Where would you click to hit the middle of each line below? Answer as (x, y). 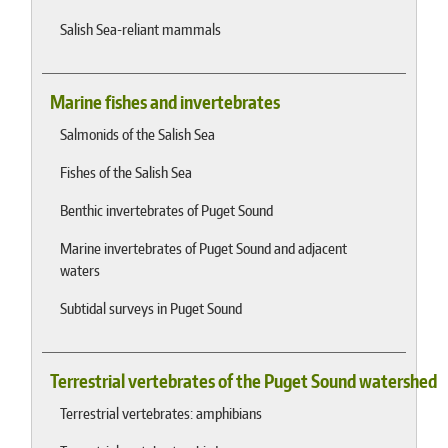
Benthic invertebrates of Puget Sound (167, 209)
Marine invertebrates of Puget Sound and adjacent (204, 247)
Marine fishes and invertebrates (165, 101)
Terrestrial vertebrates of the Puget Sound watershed (244, 380)
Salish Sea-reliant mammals (141, 28)
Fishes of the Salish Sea (126, 171)
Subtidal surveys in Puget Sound (151, 307)
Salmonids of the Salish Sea (138, 133)
